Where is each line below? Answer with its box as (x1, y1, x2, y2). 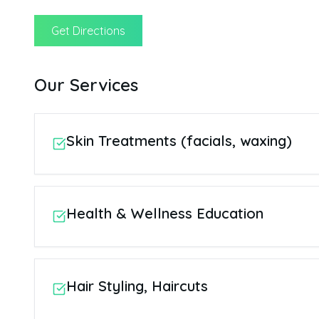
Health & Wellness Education (66, 204, 263, 222)
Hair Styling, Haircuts (66, 276, 208, 295)
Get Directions (51, 23, 125, 38)
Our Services (34, 73, 138, 95)
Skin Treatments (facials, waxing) (66, 131, 292, 150)
